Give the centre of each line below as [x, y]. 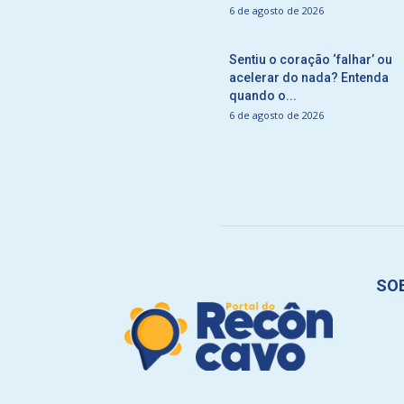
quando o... [263, 96]
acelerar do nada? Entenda [309, 78]
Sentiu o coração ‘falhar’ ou [311, 60]
